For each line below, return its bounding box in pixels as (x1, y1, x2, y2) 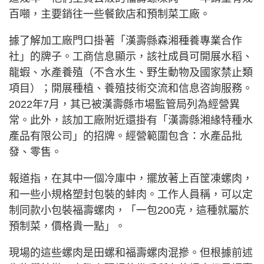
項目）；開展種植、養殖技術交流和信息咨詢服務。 (9, 82, 253, 95)
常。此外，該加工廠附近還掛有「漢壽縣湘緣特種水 (9, 114, 253, 127)
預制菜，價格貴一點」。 (9, 220, 126, 233)
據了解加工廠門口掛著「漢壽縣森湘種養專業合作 (9, 35, 242, 47)
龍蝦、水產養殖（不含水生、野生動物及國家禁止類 (9, 67, 253, 79)
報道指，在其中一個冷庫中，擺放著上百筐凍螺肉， (9, 173, 253, 185)
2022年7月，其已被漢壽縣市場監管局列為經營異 (9, 98, 240, 111)
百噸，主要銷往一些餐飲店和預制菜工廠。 (9, 8, 210, 21)
